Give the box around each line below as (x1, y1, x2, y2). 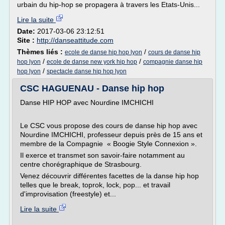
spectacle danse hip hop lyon (47, 68, 127, 75)
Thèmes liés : (17, 48, 65, 56)
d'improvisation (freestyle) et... (20, 190, 116, 198)
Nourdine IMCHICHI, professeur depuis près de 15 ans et (20, 131, 202, 139)
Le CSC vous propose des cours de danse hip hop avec (20, 122, 197, 130)
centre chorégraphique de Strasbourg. (20, 160, 142, 168)
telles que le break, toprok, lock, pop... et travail (20, 181, 170, 189)
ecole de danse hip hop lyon (65, 49, 142, 56)
